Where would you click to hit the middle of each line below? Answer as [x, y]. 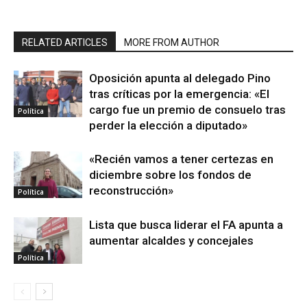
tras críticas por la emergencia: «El [179, 94]
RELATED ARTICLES [65, 42]
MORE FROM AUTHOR [172, 42]
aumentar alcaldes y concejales [171, 240]
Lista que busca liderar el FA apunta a [186, 224]
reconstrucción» [131, 190]
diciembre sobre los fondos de [170, 174]
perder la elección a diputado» [168, 125]
